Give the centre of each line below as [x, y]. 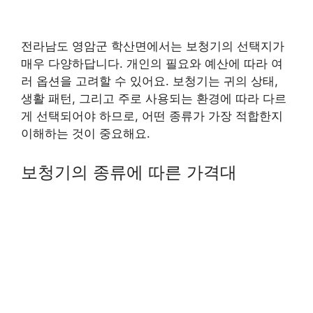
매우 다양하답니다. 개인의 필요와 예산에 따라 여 [152, 63]
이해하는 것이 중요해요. [86, 133]
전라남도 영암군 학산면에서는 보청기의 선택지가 [153, 46]
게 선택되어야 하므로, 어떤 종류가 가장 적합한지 [152, 116]
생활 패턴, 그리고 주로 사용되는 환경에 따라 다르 [154, 98]
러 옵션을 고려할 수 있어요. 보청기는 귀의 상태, [150, 81]
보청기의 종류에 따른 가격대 [129, 173]
